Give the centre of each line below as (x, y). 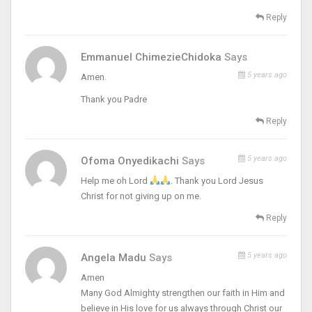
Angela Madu (115, 257)
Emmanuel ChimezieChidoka (153, 57)
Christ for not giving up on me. (141, 196)
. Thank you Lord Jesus (217, 180)
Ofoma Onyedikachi (131, 161)
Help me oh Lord (115, 180)
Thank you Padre (114, 99)
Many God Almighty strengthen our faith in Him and (183, 292)
